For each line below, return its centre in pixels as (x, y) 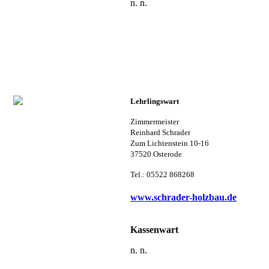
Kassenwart (154, 229)
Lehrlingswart (155, 101)
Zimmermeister (155, 121)
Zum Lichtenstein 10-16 (170, 143)
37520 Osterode (156, 154)
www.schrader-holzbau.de (183, 198)
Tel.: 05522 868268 (162, 174)
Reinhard (146, 132)
